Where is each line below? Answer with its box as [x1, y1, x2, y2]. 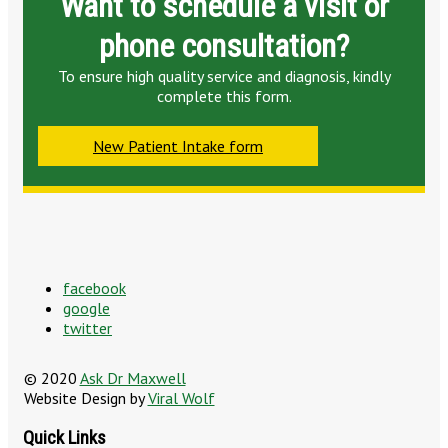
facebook [63, 277, 126, 298]
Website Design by [23, 387, 148, 408]
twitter [63, 317, 112, 338]
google [63, 297, 110, 318]
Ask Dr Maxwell [79, 367, 186, 388]
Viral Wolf [147, 387, 215, 408]
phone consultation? [99, 26, 349, 65]
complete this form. [156, 85, 292, 106]
